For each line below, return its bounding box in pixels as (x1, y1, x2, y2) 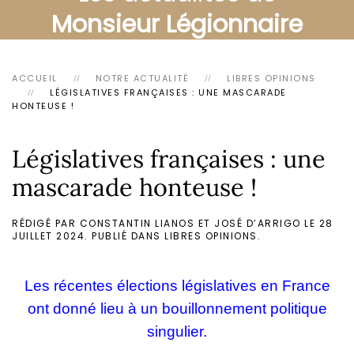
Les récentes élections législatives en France (24, 277, 330, 294)
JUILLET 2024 (12, 229, 85, 243)
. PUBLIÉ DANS (85, 229, 164, 243)
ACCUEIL (12, 72, 58, 85)
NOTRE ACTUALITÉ (95, 72, 189, 85)
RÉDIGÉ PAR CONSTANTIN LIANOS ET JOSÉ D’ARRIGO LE (12, 217, 319, 230)
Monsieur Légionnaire (51, 7, 303, 41)
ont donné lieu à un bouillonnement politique (27, 300, 327, 317)
